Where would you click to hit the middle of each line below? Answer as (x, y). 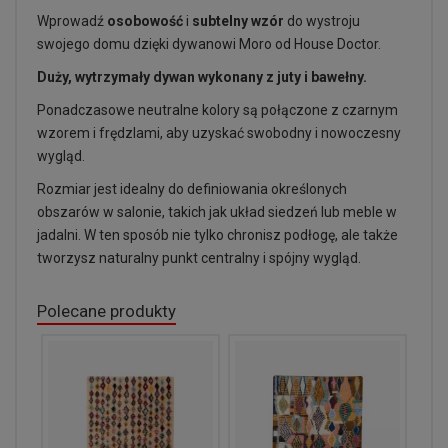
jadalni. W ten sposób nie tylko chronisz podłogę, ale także (217, 235)
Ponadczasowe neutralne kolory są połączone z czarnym (217, 110)
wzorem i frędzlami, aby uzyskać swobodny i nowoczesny (219, 133)
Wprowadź (72, 21)
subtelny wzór (238, 21)
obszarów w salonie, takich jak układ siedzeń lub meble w (217, 212)
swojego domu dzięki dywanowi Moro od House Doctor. (209, 44)
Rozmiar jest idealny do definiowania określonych (192, 189)
